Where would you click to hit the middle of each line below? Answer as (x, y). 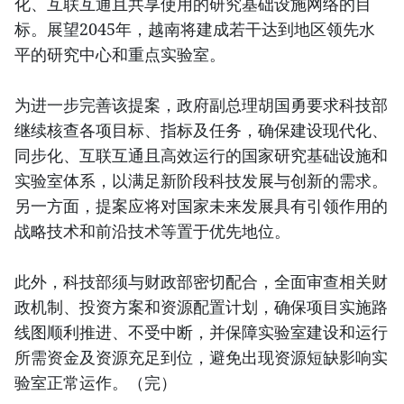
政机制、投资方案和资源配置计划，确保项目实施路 (201, 306)
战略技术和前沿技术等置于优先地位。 (152, 230)
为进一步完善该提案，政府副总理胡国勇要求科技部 (201, 104)
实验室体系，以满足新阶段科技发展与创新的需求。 (201, 180)
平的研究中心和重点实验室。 (120, 54)
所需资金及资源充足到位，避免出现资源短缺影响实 (201, 357)
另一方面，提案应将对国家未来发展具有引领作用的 (201, 205)
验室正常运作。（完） (96, 382)
